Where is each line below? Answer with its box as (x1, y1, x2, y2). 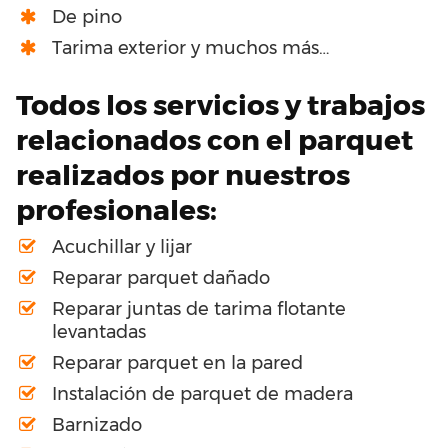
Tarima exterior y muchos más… (52, 36, 329, 59)
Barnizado (52, 413, 142, 436)
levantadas (52, 320, 146, 343)
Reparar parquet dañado (52, 266, 270, 289)
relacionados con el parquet (16, 122, 413, 157)
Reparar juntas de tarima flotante (52, 297, 346, 320)
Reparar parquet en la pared (52, 351, 303, 374)
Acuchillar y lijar (52, 235, 192, 258)
